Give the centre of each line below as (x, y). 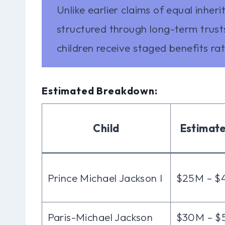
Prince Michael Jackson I (105, 178)
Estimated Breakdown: (100, 90)
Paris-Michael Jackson (100, 217)
